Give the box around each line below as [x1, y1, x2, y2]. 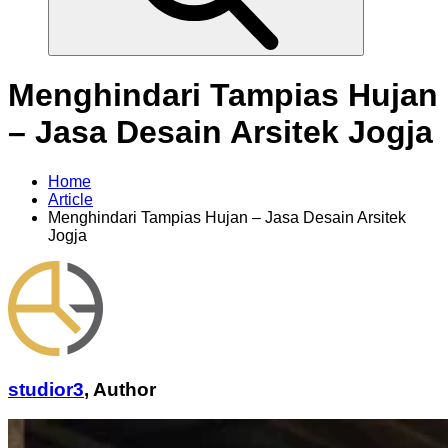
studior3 [8, 378, 84, 400]
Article [48, 190, 93, 208]
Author [93, 378, 156, 400]
